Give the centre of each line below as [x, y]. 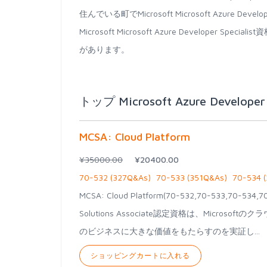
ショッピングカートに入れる [140, 255]
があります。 [104, 49]
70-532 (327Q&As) [115, 177]
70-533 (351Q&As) [192, 177]
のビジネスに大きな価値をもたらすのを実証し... [170, 231]
